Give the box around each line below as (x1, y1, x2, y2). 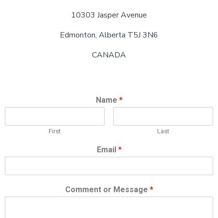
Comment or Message (65, 185, 150, 194)
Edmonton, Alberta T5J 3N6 (60, 30, 158, 40)
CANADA (92, 50, 126, 60)
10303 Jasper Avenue (71, 10, 147, 20)
